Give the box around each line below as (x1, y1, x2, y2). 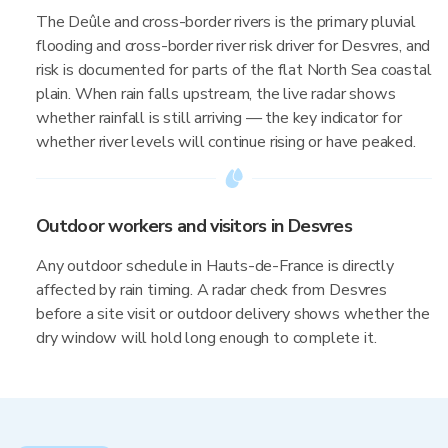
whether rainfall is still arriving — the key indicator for (36, 107, 402, 129)
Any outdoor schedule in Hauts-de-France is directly (36, 255, 394, 277)
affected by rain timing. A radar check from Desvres (36, 279, 387, 301)
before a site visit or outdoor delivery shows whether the (36, 303, 430, 325)
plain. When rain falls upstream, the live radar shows (36, 83, 396, 105)
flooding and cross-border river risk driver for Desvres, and (36, 35, 431, 57)
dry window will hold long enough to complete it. (36, 327, 377, 349)
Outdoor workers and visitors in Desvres (36, 214, 353, 238)
